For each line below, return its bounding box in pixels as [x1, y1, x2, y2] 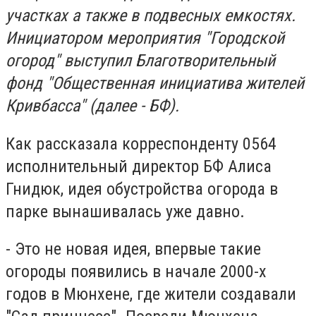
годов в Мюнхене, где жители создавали [6, 284, 296, 305]
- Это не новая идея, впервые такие [6, 239, 261, 260]
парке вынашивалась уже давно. [6, 201, 245, 221]
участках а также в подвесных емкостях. [6, 6, 296, 25]
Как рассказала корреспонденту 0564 [6, 133, 276, 154]
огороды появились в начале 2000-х [6, 262, 267, 282]
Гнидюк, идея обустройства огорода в [6, 178, 278, 199]
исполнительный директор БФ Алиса [6, 156, 272, 176]
